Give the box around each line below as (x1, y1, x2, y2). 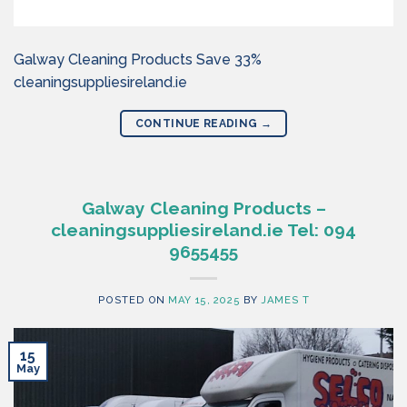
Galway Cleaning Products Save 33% (14, 51, 262, 68)
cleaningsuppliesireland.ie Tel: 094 (51, 220, 356, 240)
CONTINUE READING (134, 117, 261, 130)
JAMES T (261, 293, 310, 306)
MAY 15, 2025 (168, 293, 241, 306)
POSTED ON (97, 293, 169, 306)
